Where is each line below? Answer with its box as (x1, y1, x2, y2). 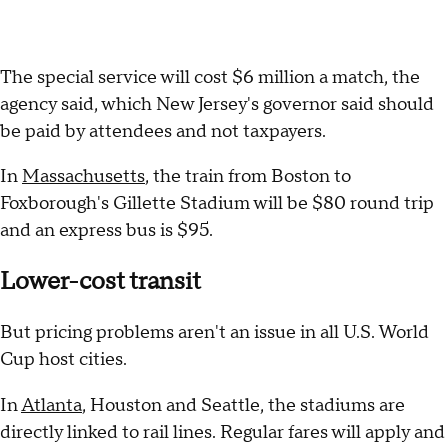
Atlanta (21, 393, 82, 417)
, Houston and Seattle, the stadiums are (82, 393, 405, 417)
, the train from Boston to (145, 164, 351, 188)
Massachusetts (22, 164, 145, 188)
